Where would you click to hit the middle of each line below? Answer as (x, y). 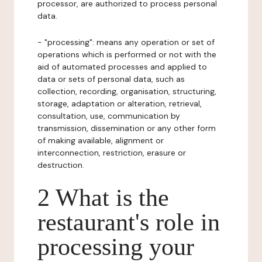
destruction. (61, 165)
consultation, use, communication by (109, 116)
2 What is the (103, 198)
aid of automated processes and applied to (122, 67)
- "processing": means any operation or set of (126, 42)
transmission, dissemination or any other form (127, 128)
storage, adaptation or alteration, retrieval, (120, 104)
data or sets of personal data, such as (111, 79)
